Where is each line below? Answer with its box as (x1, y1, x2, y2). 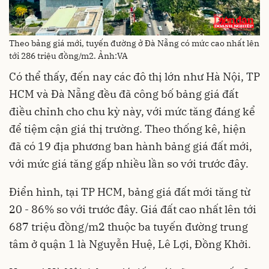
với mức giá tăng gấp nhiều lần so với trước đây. (9, 157, 249, 171)
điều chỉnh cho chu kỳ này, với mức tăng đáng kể (9, 104, 255, 119)
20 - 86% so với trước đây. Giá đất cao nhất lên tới (9, 202, 256, 217)
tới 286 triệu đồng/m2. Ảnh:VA (9, 50, 128, 62)
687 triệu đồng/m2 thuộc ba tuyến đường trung (9, 220, 248, 234)
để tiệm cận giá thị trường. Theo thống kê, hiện (9, 122, 246, 136)
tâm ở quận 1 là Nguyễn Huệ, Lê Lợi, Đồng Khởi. (9, 237, 251, 252)
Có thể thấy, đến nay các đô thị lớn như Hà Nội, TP (9, 70, 260, 84)
